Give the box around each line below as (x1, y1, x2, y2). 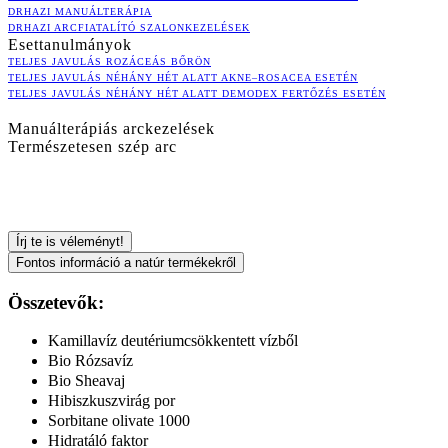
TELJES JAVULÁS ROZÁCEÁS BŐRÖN (8, 55, 211, 67)
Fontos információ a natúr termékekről (16, 254, 236, 270)
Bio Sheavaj (48, 372, 125, 390)
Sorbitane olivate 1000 (48, 412, 190, 430)
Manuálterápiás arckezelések (8, 119, 215, 137)
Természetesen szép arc (8, 137, 177, 155)
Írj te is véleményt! (16, 233, 124, 249)
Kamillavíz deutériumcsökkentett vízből (48, 332, 298, 350)
